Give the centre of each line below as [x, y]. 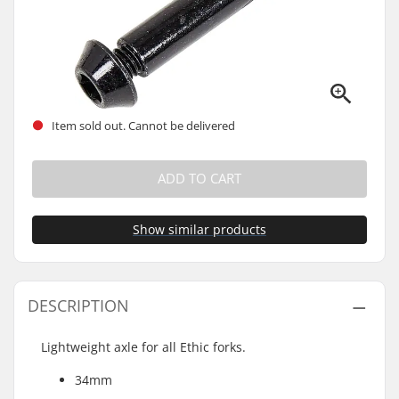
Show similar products [199, 229]
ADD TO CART [199, 179]
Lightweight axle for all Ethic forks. [143, 347]
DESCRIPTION [78, 305]
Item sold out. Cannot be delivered [142, 125]
